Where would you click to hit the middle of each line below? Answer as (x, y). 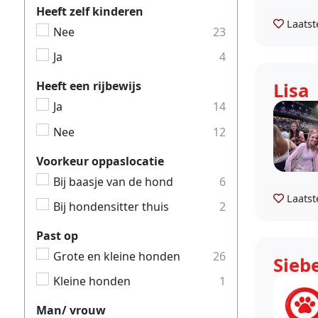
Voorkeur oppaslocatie (100, 161)
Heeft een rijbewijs (89, 86)
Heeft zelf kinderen (90, 12)
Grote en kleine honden (117, 256)
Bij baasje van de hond (113, 181)
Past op (57, 235)
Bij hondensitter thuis (111, 206)
